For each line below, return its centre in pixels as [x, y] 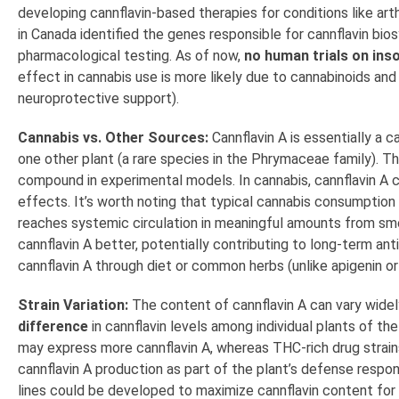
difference [53, 327]
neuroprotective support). [98, 99]
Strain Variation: [73, 305]
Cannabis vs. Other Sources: [113, 138]
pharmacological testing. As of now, [131, 56]
